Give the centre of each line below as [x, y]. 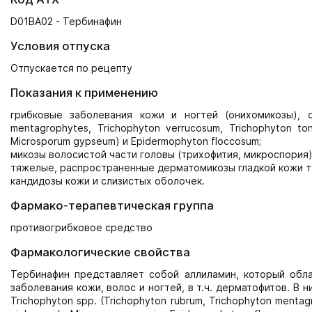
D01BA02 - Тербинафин [66, 21]
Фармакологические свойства [100, 252]
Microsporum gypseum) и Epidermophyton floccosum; [136, 141]
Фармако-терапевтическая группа [112, 205]
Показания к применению [84, 93]
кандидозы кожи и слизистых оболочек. [108, 181]
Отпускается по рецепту [71, 68]
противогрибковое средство [81, 227]
